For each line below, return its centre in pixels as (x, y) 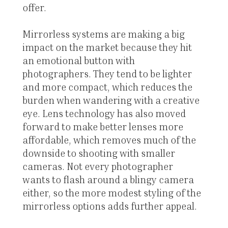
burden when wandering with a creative (111, 100)
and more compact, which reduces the (107, 87)
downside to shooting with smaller (98, 153)
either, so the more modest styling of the (111, 193)
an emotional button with (78, 61)
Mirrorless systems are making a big (103, 34)
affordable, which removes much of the (109, 140)
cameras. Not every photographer (97, 166)
